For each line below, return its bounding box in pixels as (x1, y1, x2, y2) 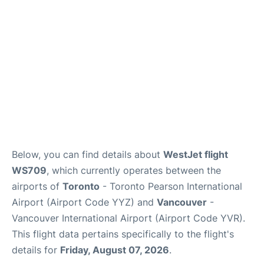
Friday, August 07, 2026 (60, 244, 169, 256)
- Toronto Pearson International (100, 180, 242, 193)
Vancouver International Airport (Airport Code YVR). (12, 212, 245, 225)
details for (12, 244, 60, 256)
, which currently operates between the (47, 164, 221, 177)
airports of (12, 180, 62, 193)
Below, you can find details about (12, 148, 163, 161)
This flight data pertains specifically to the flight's (12, 228, 234, 240)
